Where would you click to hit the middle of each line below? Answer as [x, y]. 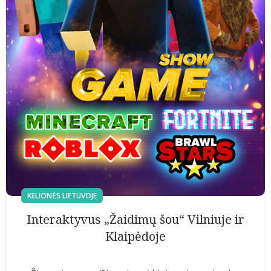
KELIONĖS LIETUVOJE [62, 195]
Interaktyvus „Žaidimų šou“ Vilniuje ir [135, 219]
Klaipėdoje [135, 236]
